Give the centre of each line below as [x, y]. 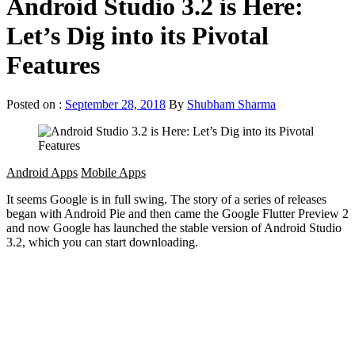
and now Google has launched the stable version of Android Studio [174, 227]
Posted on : [36, 104]
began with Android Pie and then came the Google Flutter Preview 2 [177, 213]
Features [53, 65]
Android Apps [42, 172]
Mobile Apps [113, 172]
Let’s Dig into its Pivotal [137, 36]
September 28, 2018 [115, 104]
